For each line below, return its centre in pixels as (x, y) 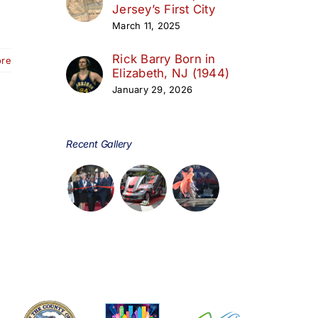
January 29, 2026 (153, 89)
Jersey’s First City (164, 9)
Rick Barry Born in (164, 59)
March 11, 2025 (147, 25)
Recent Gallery (99, 143)
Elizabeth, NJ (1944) (171, 73)
